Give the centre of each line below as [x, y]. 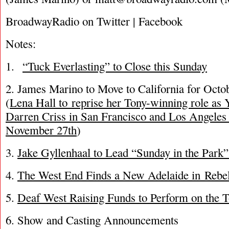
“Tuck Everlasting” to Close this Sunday [115, 66]
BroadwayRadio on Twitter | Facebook [94, 21]
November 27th [41, 130]
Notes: [21, 43]
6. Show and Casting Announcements [92, 220]
